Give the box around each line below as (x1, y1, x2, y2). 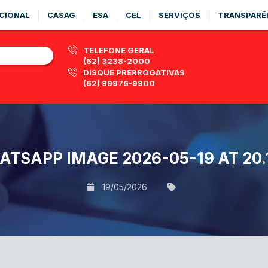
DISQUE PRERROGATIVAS (83, 68, 185, 77)
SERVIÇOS (159, 10, 200, 20)
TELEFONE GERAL (83, 45, 154, 55)
